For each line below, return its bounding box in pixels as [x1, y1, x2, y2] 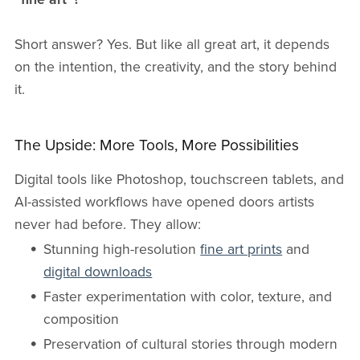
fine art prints [200, 240, 283, 258]
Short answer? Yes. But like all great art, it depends [14, 35, 329, 53]
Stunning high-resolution [43, 240, 201, 258]
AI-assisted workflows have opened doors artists [14, 193, 314, 211]
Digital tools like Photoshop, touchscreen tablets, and [14, 170, 344, 188]
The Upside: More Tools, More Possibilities [14, 135, 299, 154]
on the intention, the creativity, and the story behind [14, 58, 337, 76]
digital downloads [43, 263, 153, 280]
